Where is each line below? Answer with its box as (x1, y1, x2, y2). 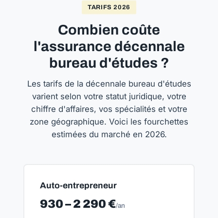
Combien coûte (58, 22, 160, 37)
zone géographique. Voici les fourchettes (30, 117, 188, 127)
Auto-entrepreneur (40, 181, 117, 190)
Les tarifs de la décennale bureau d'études (27, 79, 191, 89)
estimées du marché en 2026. (51, 129, 167, 139)
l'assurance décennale (33, 39, 185, 54)
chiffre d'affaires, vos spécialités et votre (31, 104, 187, 114)
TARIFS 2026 (87, 4, 131, 11)
